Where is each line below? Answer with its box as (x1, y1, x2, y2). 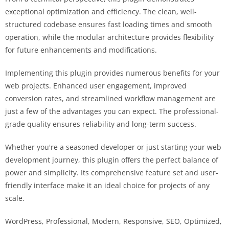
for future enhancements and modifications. (5, 44, 157, 55)
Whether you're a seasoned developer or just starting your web (5, 142, 221, 152)
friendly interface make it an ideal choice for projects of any (5, 180, 210, 190)
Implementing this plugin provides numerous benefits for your (5, 67, 220, 78)
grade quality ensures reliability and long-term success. (5, 119, 196, 129)
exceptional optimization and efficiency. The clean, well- (5, 6, 197, 16)
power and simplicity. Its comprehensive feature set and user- (5, 167, 218, 177)
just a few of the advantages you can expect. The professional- (5, 106, 219, 116)
